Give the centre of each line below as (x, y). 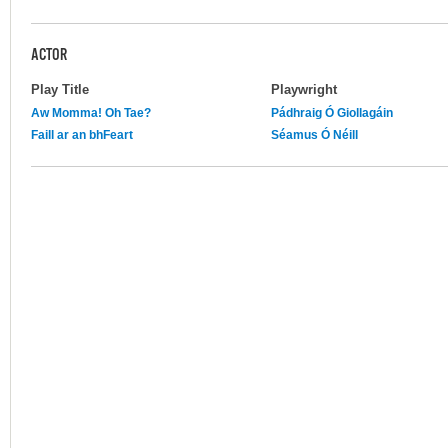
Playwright (304, 89)
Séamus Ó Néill (314, 134)
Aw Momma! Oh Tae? (91, 112)
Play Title (60, 89)
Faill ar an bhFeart (82, 134)
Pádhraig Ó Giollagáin (332, 112)
